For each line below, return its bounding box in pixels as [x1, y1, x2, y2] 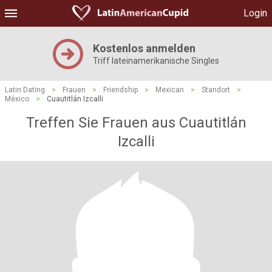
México [5, 95, 29, 103]
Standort [202, 86, 230, 94]
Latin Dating [5, 86, 45, 94]
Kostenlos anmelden [93, 42, 195, 55]
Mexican [155, 86, 184, 94]
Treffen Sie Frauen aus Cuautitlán [25, 114, 246, 131]
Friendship [103, 86, 138, 94]
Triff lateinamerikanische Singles [93, 56, 219, 66]
